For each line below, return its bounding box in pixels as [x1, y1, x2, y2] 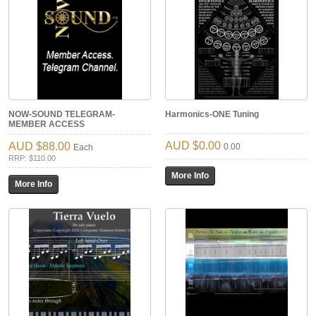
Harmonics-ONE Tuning [165, 109, 260, 120]
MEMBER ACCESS [8, 119, 85, 130]
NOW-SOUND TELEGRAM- [8, 109, 115, 120]
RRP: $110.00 [8, 154, 56, 163]
